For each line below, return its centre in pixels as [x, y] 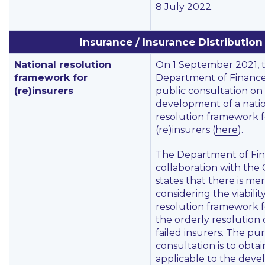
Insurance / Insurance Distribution [171, 42]
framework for [51, 78]
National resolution [63, 65]
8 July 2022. [184, 7]
